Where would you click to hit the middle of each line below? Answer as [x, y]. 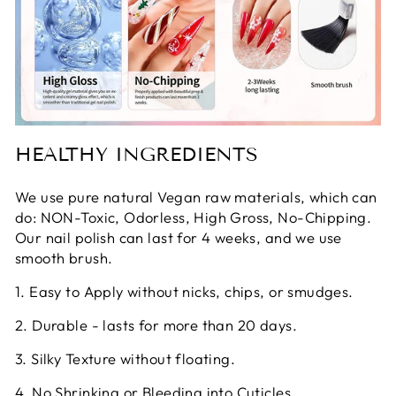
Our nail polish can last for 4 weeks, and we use [179, 237]
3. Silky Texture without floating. [126, 358]
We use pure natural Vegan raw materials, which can [196, 196]
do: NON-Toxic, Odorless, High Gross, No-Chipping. [194, 217]
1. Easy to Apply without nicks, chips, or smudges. [184, 291]
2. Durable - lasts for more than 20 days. [156, 324]
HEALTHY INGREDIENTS [137, 154]
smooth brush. [64, 257]
